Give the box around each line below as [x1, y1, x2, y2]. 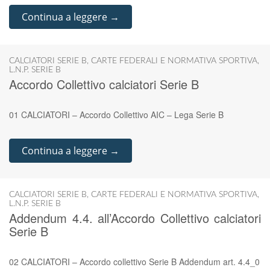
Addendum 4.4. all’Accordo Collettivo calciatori [9, 209, 261, 227]
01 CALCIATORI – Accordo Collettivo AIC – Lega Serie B [9, 108, 224, 121]
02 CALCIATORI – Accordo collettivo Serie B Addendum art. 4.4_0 [9, 256, 260, 268]
